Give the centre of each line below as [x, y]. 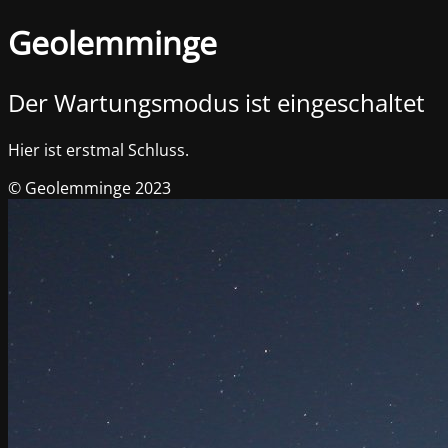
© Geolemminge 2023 [89, 187]
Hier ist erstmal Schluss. [98, 149]
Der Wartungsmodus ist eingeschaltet [216, 102]
